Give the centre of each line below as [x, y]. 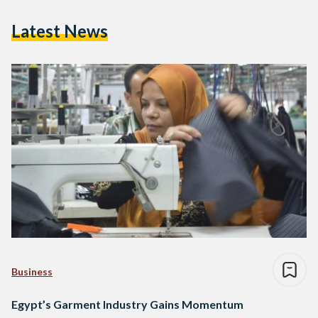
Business [32, 272]
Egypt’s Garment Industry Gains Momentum [127, 305]
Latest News [60, 31]
